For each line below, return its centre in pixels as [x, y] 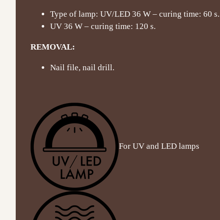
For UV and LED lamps [159, 146]
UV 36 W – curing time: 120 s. [103, 26]
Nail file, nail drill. [82, 67]
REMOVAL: [53, 47]
